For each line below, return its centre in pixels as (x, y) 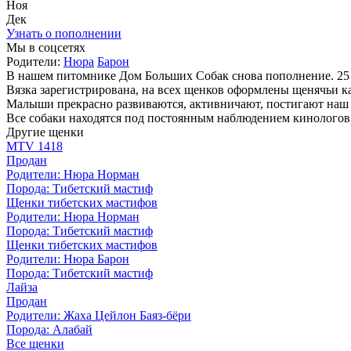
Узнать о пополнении (64, 33)
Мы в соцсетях (46, 47)
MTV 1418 (34, 146)
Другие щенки (45, 132)
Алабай (72, 329)
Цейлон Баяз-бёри (143, 315)
